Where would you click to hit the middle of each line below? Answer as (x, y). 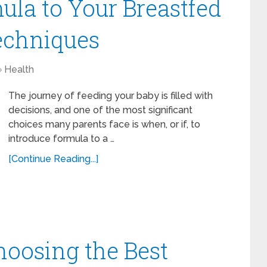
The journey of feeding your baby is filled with (111, 96)
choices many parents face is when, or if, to (104, 124)
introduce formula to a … (61, 139)
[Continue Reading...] (53, 159)
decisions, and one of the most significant (100, 110)
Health (19, 69)
